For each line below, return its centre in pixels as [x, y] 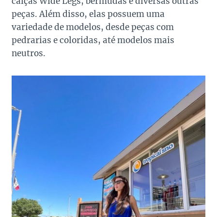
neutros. [29, 53]
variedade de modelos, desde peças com [93, 27]
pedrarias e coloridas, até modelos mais [93, 40]
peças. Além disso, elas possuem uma [88, 14]
